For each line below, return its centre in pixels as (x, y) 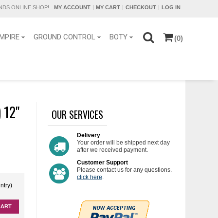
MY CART (108, 7)
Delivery (88, 135)
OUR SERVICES (77, 114)
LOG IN (171, 7)
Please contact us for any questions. (124, 170)
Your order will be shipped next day (123, 142)
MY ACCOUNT (72, 7)
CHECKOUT (141, 7)
